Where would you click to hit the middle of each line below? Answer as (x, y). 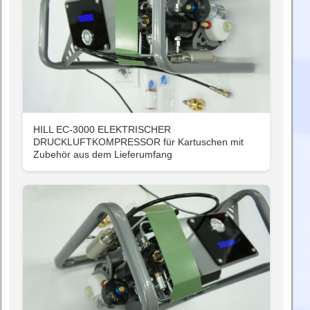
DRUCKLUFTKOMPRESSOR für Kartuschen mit (138, 142)
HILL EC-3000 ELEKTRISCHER (102, 130)
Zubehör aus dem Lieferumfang (103, 155)
